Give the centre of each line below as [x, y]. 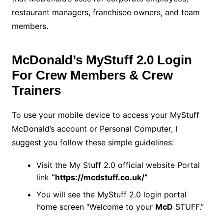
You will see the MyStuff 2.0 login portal [111, 194]
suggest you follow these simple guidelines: [93, 142]
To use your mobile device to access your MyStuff [105, 115]
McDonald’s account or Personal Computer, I [94, 128]
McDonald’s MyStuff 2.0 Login [102, 60]
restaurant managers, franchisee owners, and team [106, 12]
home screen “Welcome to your [96, 206]
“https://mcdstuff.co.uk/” [99, 177]
